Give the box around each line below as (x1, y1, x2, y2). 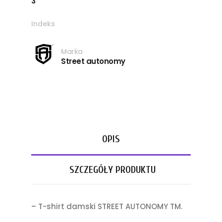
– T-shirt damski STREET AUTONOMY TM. (31, 201, 182, 212)
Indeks (31, 19, 55, 29)
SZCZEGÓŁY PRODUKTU (69, 164, 156, 176)
